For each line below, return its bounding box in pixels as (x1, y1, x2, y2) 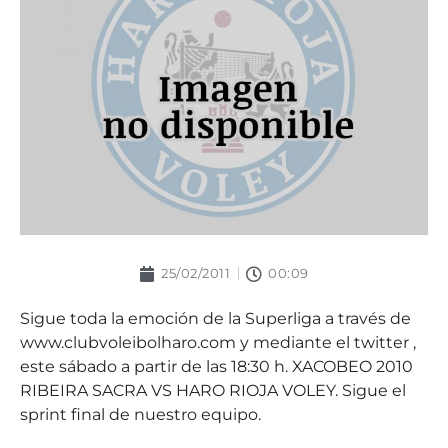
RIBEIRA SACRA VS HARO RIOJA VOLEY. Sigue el (20, 381, 406, 400)
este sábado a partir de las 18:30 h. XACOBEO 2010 (20, 357, 413, 376)
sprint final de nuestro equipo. (20, 405, 261, 424)
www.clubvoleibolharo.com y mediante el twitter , (20, 333, 416, 352)
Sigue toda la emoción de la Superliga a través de (20, 309, 411, 328)
